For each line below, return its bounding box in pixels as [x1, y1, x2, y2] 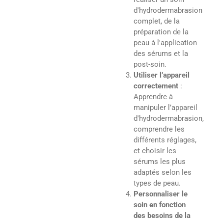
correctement [133, 82, 178, 91]
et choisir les [133, 146, 176, 156]
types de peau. [133, 179, 181, 188]
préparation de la [133, 27, 189, 37]
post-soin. [133, 60, 166, 69]
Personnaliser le [133, 190, 188, 199]
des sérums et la [133, 49, 188, 58]
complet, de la [133, 17, 180, 26]
